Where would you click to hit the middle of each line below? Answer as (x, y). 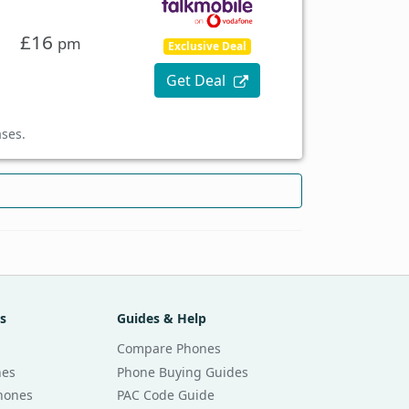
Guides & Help (162, 318)
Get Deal (198, 81)
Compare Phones (169, 348)
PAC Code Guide (166, 395)
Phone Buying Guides (183, 372)
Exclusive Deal (208, 47)
